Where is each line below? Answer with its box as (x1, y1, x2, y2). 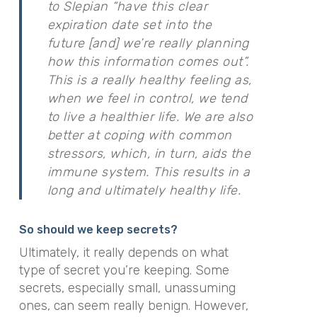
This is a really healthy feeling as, (47, 71, 252, 88)
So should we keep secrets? (18, 222, 178, 236)
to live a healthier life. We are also (47, 108, 253, 125)
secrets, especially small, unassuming (18, 279, 236, 296)
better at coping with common (47, 127, 232, 143)
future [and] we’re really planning (47, 35, 249, 51)
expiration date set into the (47, 16, 212, 33)
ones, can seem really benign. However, (18, 297, 248, 313)
